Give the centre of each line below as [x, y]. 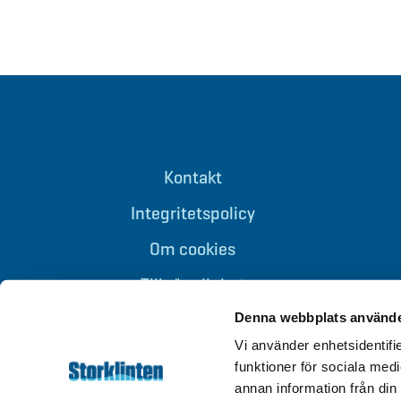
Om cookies [193, 249]
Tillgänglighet [192, 285]
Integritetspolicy [192, 213]
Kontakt [192, 178]
